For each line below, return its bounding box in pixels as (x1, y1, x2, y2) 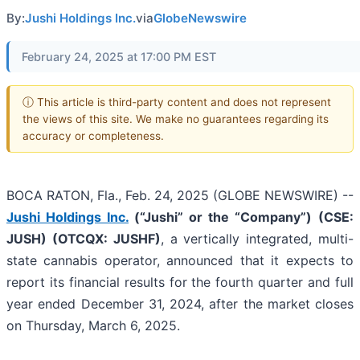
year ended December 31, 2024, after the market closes (6, 296, 354, 313)
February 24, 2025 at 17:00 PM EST (22, 50, 216, 63)
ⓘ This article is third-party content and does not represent (22, 95, 331, 108)
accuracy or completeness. (22, 129, 164, 142)
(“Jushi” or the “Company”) (129, 209, 312, 226)
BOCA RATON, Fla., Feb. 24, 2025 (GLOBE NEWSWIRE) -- (6, 187, 354, 204)
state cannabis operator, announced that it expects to (6, 252, 354, 269)
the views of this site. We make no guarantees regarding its (22, 112, 329, 125)
